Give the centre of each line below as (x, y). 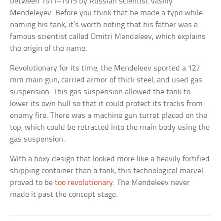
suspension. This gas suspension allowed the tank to (100, 92)
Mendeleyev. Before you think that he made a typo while (107, 13)
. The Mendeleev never (152, 183)
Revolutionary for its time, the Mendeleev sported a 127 (105, 68)
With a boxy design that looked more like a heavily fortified (110, 159)
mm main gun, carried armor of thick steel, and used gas (106, 80)
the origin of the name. (49, 48)
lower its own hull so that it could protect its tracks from (107, 104)
